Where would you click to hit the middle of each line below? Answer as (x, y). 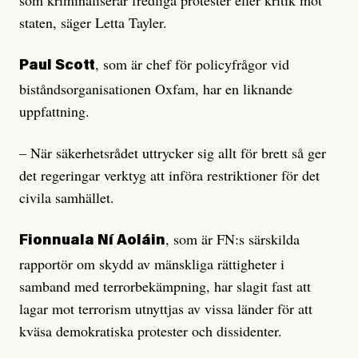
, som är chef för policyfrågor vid (192, 64)
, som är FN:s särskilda (233, 239)
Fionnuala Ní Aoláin (92, 242)
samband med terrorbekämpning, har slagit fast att (165, 286)
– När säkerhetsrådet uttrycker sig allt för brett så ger (173, 153)
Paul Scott (57, 67)
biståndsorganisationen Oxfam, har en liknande (156, 89)
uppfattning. (54, 111)
